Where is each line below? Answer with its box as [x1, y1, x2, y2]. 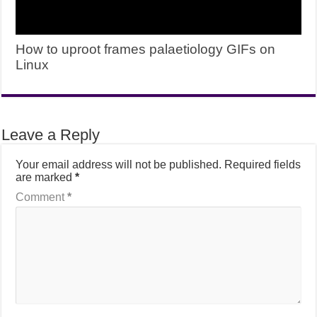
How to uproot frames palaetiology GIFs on [16, 41, 276, 57]
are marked [16, 171, 76, 183]
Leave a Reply [1, 125, 100, 144]
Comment [16, 190, 68, 203]
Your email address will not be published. [16, 158, 222, 171]
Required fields [224, 158, 301, 171]
